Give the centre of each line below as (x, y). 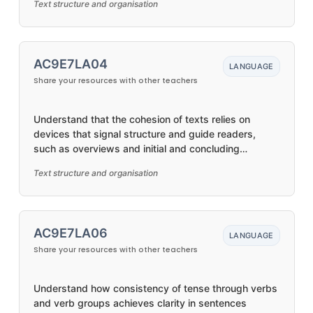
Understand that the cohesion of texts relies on (141, 119)
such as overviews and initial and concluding (136, 148)
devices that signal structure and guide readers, (144, 134)
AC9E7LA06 (70, 233)
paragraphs (60, 163)
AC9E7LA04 (70, 64)
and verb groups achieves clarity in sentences (140, 303)
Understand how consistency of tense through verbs (155, 288)
